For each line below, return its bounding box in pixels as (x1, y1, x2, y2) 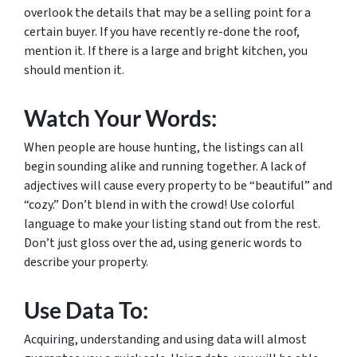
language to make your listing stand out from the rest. (24, 215, 320, 233)
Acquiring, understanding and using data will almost (24, 331, 307, 348)
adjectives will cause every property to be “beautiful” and (24, 177, 332, 194)
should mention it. (24, 61, 124, 79)
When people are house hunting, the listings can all (24, 139, 304, 156)
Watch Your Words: (24, 104, 217, 131)
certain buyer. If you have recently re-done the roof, (24, 23, 300, 41)
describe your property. (24, 253, 148, 271)
